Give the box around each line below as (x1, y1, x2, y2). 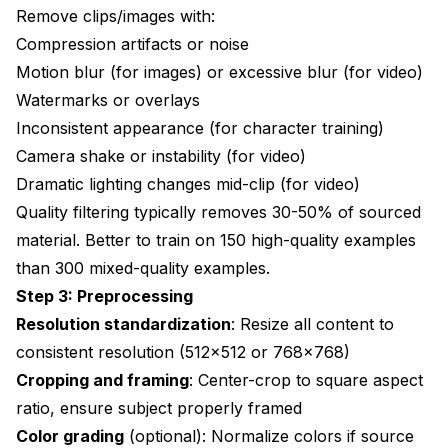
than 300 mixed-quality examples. (16, 257, 270, 278)
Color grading (16, 425, 124, 446)
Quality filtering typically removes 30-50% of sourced (16, 201, 421, 222)
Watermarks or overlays (16, 89, 200, 110)
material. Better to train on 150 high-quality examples (16, 229, 416, 250)
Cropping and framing (16, 369, 189, 390)
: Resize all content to (231, 313, 394, 334)
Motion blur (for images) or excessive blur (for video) (16, 61, 423, 82)
